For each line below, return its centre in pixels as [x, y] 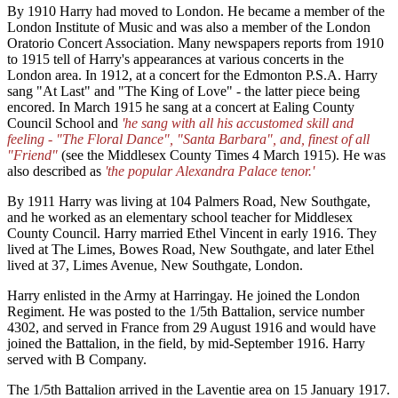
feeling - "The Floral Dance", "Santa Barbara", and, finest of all [188, 139]
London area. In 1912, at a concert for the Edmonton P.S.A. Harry [192, 75]
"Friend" [34, 155]
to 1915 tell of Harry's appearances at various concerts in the [175, 59]
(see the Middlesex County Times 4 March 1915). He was [223, 155]
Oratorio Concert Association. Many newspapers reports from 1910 [195, 43]
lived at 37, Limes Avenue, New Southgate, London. [155, 265]
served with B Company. [79, 359]
